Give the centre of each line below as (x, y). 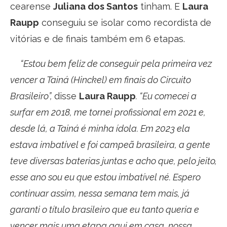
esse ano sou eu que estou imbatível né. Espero (105, 177)
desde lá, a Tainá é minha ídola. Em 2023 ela (100, 128)
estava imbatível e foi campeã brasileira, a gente (110, 144)
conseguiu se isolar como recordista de (125, 22)
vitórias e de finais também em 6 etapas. (98, 39)
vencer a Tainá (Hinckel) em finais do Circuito (101, 80)
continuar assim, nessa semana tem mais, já (100, 193)
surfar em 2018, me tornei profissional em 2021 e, (108, 112)
